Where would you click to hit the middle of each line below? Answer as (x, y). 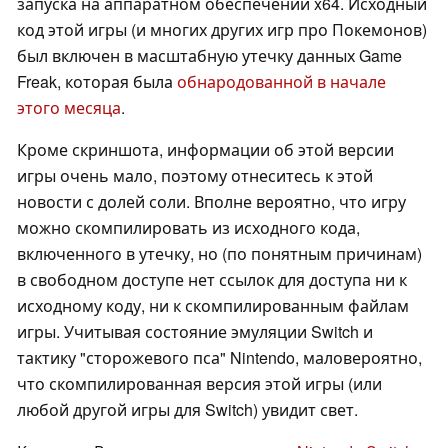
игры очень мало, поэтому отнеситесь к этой (195, 176)
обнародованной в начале (281, 82)
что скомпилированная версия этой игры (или (199, 384)
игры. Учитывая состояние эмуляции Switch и (195, 332)
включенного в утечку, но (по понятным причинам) (219, 254)
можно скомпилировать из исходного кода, (188, 228)
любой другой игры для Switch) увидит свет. (187, 410)
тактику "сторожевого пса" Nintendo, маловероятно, (219, 358)
